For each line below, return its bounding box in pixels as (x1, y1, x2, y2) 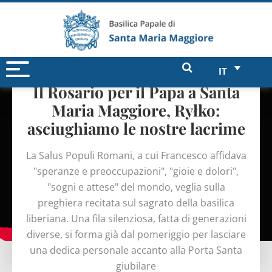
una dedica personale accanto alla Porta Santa (30, 243, 242, 256)
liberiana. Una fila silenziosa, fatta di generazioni (25, 211, 246, 225)
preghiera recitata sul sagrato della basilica (38, 195, 234, 209)
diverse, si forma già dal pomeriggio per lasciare (26, 227, 246, 240)
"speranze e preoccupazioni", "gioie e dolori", (33, 164, 239, 177)
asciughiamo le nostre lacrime (27, 116, 245, 138)
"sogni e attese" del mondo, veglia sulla (47, 180, 225, 193)
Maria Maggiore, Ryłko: (52, 98, 220, 120)
